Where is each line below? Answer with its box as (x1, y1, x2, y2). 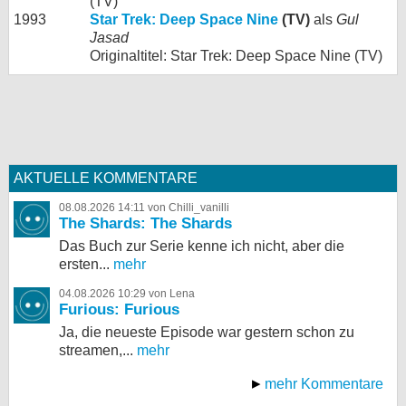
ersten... (59, 256, 110, 272)
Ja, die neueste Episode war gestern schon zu (59, 324, 354, 340)
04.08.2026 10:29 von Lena (59, 287, 195, 300)
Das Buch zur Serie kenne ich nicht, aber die (59, 238, 344, 254)
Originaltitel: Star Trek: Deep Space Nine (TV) (90, 48, 382, 63)
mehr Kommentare (265, 376, 383, 391)
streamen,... (59, 343, 133, 358)
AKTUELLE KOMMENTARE (14, 170, 198, 186)
